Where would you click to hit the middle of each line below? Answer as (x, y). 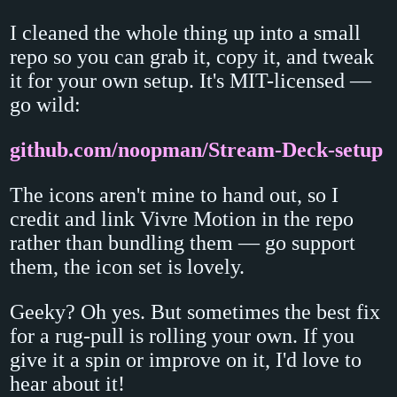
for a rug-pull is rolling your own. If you (183, 336)
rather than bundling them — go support (183, 243)
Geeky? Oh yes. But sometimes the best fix (195, 312)
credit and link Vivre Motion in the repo (182, 219)
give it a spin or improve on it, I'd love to (186, 360)
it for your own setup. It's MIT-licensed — (191, 81)
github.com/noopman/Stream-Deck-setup (197, 150)
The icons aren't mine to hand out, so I (175, 195)
